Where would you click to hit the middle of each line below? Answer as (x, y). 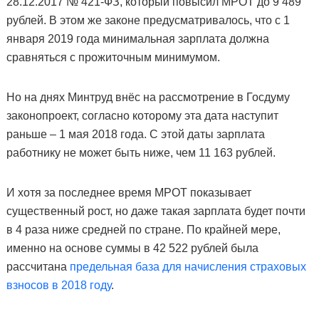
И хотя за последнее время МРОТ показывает (129, 193)
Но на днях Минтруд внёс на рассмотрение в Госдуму (148, 98)
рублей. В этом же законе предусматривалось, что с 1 (148, 21)
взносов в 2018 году (58, 286)
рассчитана (38, 267)
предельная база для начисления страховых (188, 267)
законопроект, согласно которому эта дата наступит (142, 116)
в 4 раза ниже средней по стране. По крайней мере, (143, 230)
